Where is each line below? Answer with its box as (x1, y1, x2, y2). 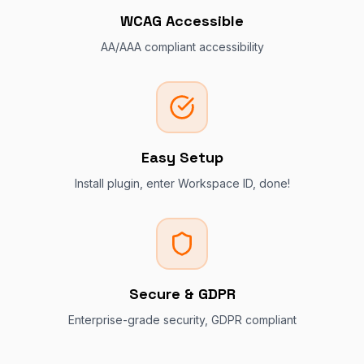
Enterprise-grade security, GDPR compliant (67, 313, 297, 327)
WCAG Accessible (120, 11, 244, 30)
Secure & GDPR (128, 284, 236, 303)
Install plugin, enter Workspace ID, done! (74, 176, 290, 190)
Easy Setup (141, 148, 223, 167)
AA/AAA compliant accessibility (100, 40, 264, 54)
